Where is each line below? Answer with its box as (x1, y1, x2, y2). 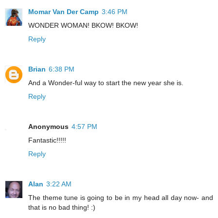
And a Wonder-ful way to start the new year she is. (28, 79, 183, 87)
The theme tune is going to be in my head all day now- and (28, 194, 213, 202)
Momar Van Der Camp (28, 8, 99, 16)
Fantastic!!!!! (28, 136, 66, 145)
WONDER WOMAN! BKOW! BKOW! (28, 21, 138, 30)
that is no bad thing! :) (28, 203, 95, 212)
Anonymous (28, 123, 69, 131)
